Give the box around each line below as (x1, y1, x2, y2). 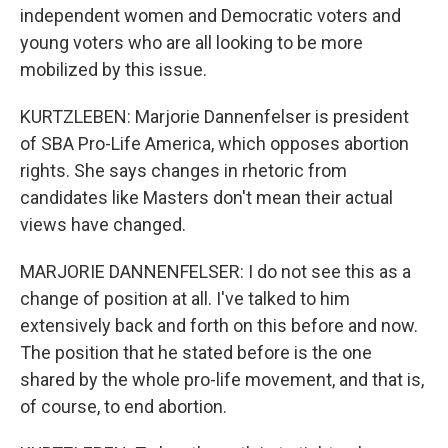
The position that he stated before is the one (20, 342, 372, 363)
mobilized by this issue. (20, 59, 207, 80)
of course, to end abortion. (20, 396, 227, 417)
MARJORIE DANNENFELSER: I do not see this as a (20, 261, 411, 282)
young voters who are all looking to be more (20, 32, 363, 53)
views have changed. (20, 214, 186, 235)
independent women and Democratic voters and (20, 5, 401, 26)
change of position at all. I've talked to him (20, 288, 350, 309)
